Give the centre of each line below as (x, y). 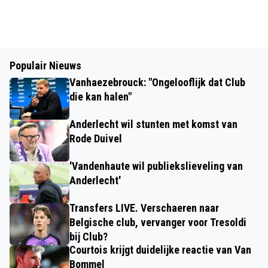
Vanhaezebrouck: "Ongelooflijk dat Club (157, 82)
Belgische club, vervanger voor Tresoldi (158, 222)
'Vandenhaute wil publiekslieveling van (156, 166)
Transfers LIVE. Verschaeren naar (144, 208)
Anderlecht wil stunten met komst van (153, 124)
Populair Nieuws (45, 66)
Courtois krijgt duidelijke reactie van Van (160, 250)
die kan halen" (100, 97)
